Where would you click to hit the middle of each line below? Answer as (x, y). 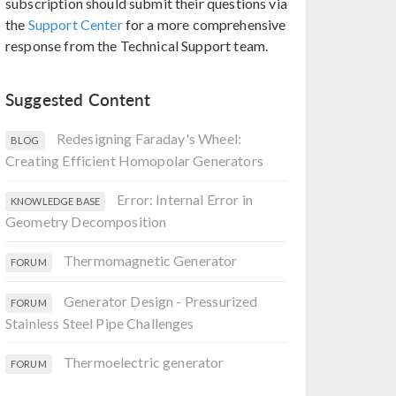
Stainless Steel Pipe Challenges (100, 323)
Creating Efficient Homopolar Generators (134, 160)
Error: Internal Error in (185, 200)
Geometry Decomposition (86, 222)
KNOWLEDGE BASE (56, 202)
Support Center (75, 24)
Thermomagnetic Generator (150, 261)
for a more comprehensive (204, 24)
